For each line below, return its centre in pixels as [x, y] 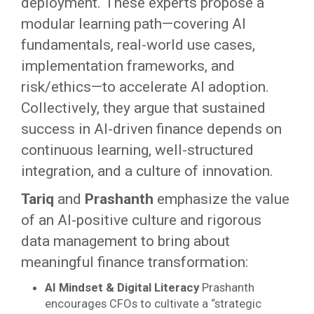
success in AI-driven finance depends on [151, 129]
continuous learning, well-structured [137, 150]
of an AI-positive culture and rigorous [141, 220]
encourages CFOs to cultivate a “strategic [153, 303]
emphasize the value [221, 199]
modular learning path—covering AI [134, 24]
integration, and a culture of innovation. [147, 171]
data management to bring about [125, 241]
